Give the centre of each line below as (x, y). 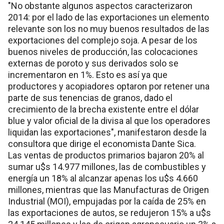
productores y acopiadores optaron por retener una (109, 86)
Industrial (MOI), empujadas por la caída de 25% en (107, 201)
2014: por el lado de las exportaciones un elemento (108, 17)
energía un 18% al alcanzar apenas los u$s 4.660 (103, 178)
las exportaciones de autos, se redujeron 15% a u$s (109, 213)
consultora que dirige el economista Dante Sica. (102, 144)
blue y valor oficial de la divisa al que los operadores (109, 121)
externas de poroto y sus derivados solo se (93, 63)
